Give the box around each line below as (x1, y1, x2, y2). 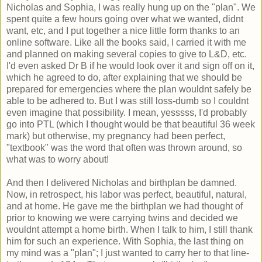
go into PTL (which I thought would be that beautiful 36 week (6, 119, 255, 129)
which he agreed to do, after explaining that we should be (6, 72, 242, 82)
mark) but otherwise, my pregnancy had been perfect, (6, 130, 225, 141)
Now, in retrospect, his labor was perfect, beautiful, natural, (6, 189, 247, 199)
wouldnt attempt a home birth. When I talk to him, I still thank (6, 224, 253, 235)
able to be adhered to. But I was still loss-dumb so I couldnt (6, 95, 249, 106)
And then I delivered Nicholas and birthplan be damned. (6, 177, 237, 188)
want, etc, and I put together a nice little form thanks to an (6, 25, 240, 36)
